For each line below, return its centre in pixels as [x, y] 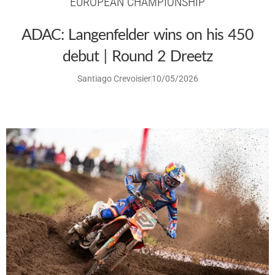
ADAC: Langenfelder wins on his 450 [137, 34]
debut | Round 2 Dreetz [137, 56]
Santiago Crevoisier [114, 79]
